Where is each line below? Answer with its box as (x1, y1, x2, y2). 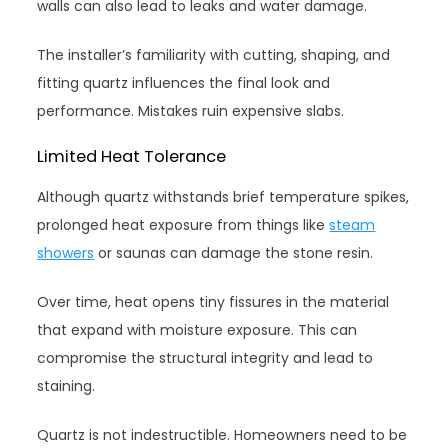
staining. (37, 375, 96, 396)
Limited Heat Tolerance (37, 144, 227, 168)
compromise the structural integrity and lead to (37, 347, 374, 368)
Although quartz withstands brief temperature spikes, (37, 186, 410, 207)
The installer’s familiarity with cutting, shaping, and (37, 44, 391, 65)
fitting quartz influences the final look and (37, 72, 331, 93)
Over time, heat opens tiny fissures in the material (37, 291, 390, 312)
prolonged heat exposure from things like (37, 214, 330, 235)
